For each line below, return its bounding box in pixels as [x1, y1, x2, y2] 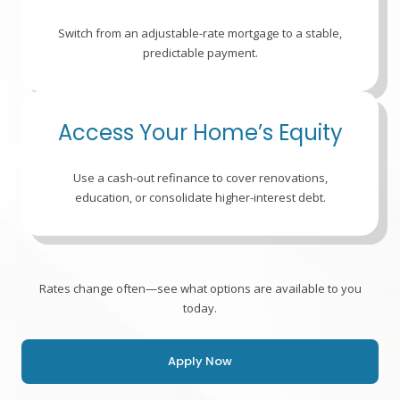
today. [183, 299, 217, 316]
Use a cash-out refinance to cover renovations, [72, 169, 328, 186]
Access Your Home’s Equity [57, 117, 343, 147]
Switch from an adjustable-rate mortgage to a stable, [58, 24, 342, 41]
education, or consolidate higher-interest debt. [74, 188, 326, 205]
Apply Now [168, 353, 232, 371]
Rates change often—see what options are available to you [38, 279, 362, 296]
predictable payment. [142, 44, 258, 61]
